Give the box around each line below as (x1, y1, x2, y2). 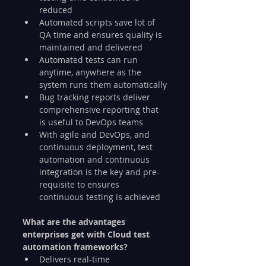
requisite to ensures (39, 178, 122, 190)
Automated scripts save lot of (39, 16, 157, 28)
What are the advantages (23, 216, 128, 227)
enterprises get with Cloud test (23, 228, 152, 240)
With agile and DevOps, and (39, 128, 152, 140)
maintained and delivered (39, 41, 142, 53)
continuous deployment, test (39, 141, 155, 153)
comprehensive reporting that (39, 103, 161, 115)
